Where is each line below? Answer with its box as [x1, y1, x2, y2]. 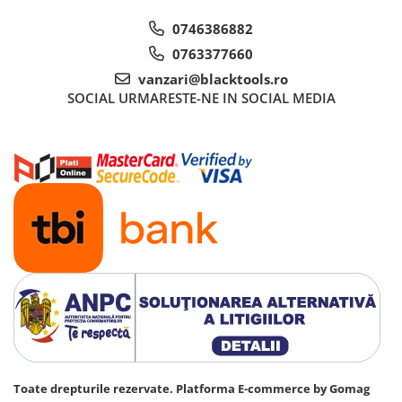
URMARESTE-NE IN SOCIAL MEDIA [118, 89, 336, 108]
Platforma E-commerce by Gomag [176, 380, 370, 398]
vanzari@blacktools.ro [134, 70, 288, 89]
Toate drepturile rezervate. [13, 380, 176, 398]
